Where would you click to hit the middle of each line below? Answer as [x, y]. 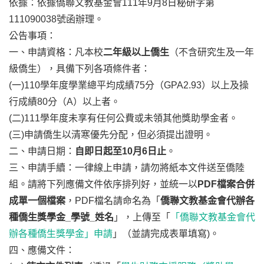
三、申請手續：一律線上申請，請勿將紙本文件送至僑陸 [127, 168]
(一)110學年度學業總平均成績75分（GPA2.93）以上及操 [129, 85]
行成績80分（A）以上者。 [65, 102]
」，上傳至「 [142, 217]
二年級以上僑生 [136, 52]
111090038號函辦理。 [56, 19]
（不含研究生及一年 [212, 52]
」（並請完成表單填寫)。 [166, 234]
